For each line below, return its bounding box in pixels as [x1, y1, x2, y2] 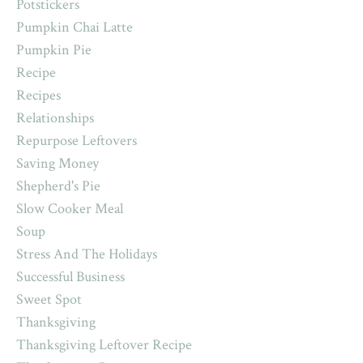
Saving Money [16, 153, 99, 173]
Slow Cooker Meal [16, 199, 123, 218]
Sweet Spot [16, 289, 82, 309]
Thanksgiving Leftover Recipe [16, 335, 192, 354]
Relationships [16, 108, 94, 127]
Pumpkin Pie [16, 40, 92, 59]
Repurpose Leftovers [16, 130, 137, 150]
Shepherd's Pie [16, 176, 100, 195]
